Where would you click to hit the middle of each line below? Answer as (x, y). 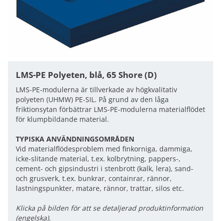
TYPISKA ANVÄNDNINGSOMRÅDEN (75, 139)
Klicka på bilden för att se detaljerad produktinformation (110, 208)
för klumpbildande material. (62, 119)
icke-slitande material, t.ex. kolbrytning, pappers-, (98, 159)
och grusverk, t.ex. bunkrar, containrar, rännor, (94, 178)
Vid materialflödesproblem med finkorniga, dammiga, (104, 149)
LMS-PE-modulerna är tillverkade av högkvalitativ (96, 90)
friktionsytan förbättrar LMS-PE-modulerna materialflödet (110, 109)
